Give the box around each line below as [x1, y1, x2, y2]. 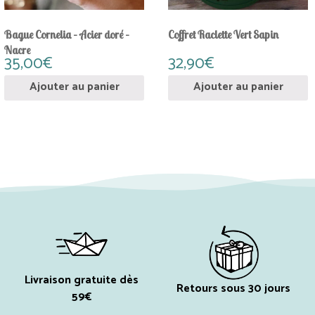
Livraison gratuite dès [25, 270, 139, 290]
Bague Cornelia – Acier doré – [4, 27, 130, 42]
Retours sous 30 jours [176, 278, 290, 298]
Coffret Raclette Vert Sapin [168, 27, 279, 42]
